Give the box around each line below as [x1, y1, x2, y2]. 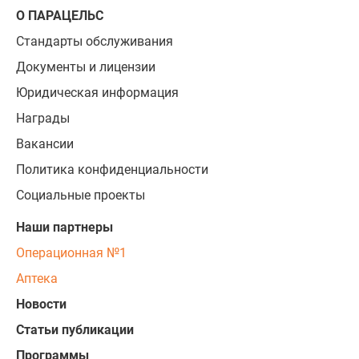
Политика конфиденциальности [16, 162, 208, 177]
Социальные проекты [16, 188, 145, 203]
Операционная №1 [16, 245, 127, 260]
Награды [16, 111, 70, 126]
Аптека [16, 271, 58, 286]
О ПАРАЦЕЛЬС [16, 8, 103, 23]
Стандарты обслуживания [16, 34, 173, 49]
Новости [16, 296, 67, 312]
